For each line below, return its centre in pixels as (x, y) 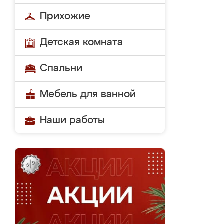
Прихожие (65, 16)
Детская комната (81, 42)
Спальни (61, 68)
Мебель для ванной (88, 94)
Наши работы (72, 120)
